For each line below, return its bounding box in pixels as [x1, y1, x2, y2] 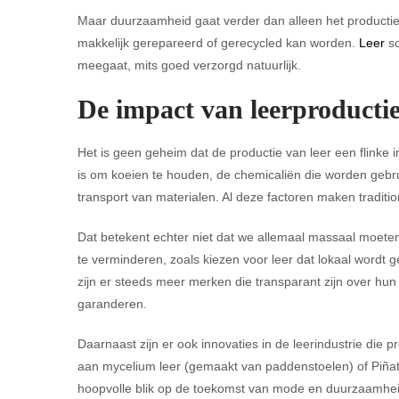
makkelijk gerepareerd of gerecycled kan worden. [77, 36, 359, 50]
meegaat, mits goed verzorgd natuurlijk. [77, 58, 301, 72]
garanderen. [77, 297, 147, 311]
